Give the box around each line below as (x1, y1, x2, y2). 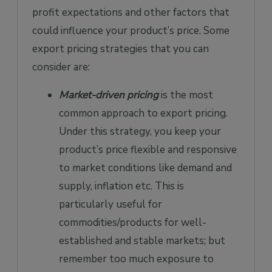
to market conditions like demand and (59, 160, 232, 175)
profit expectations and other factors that (32, 5, 229, 19)
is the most (158, 87, 213, 102)
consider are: (32, 59, 90, 74)
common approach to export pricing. (59, 106, 228, 120)
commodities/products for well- (59, 215, 206, 229)
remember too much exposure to (59, 251, 214, 266)
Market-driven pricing (59, 87, 158, 102)
